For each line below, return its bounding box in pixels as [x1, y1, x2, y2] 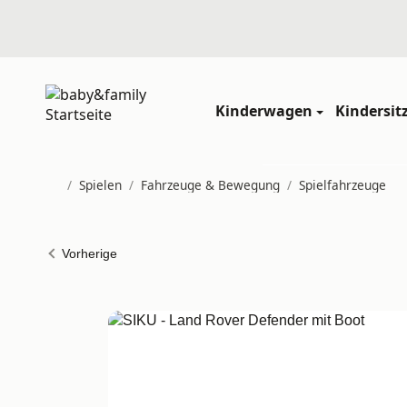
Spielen [79, 175, 122, 194]
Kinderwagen [215, 101, 313, 122]
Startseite [45, 190, 102, 208]
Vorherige [61, 246, 117, 261]
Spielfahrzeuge [299, 175, 386, 194]
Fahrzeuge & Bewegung [141, 175, 280, 194]
